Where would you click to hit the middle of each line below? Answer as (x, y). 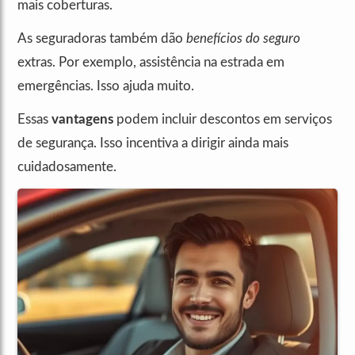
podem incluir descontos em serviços (223, 120)
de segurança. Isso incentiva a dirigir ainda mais (153, 143)
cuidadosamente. (67, 167)
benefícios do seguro (243, 39)
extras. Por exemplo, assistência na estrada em (151, 63)
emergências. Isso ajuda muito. (106, 86)
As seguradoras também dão (102, 39)
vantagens (82, 120)
